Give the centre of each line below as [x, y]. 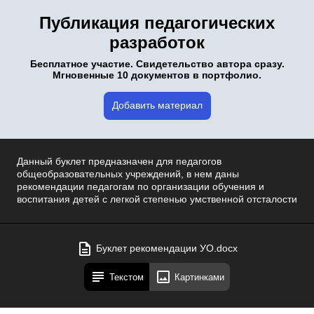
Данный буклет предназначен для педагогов [119, 162]
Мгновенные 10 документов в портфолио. [157, 75]
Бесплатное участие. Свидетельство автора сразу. [157, 64]
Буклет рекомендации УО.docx [167, 248]
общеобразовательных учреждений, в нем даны [128, 174]
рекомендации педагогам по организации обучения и [141, 187]
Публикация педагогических [157, 23]
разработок [157, 42]
